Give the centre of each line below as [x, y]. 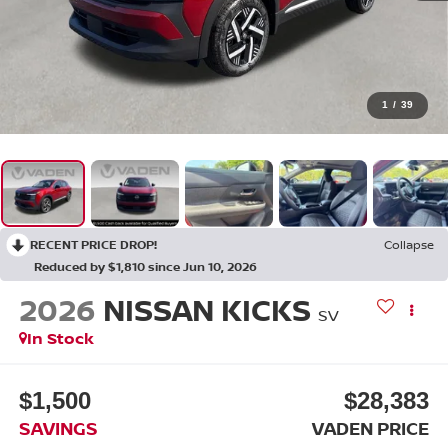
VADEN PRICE [371, 427]
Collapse [409, 244]
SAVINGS [58, 427]
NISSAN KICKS [206, 310]
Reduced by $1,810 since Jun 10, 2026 [145, 266]
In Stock [60, 338]
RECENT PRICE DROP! [93, 244]
